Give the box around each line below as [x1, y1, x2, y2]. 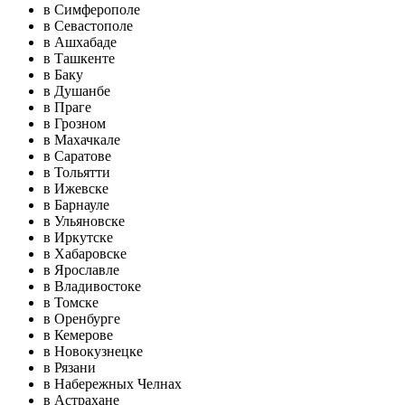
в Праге [43, 99, 91, 115]
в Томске [43, 295, 99, 310]
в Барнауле [43, 197, 109, 212]
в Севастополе [43, 18, 133, 33]
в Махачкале [43, 132, 120, 147]
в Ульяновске [43, 213, 125, 229]
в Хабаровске [43, 246, 127, 261]
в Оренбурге [43, 311, 120, 326]
